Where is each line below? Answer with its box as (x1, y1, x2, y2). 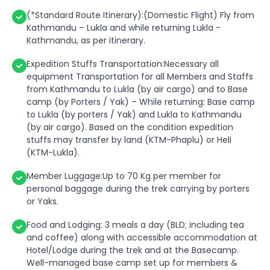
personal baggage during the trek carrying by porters (27, 183, 250, 195)
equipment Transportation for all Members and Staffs (27, 71, 253, 83)
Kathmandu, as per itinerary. (27, 34, 145, 47)
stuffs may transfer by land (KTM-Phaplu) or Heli (27, 134, 231, 146)
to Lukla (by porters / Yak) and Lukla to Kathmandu (27, 108, 242, 121)
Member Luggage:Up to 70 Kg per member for (27, 170, 221, 183)
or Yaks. (27, 195, 58, 208)
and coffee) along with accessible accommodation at (27, 231, 257, 244)
